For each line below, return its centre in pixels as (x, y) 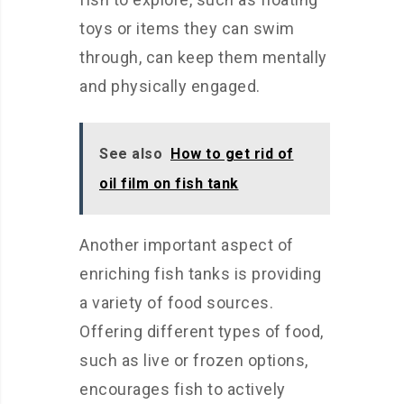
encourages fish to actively (183, 389)
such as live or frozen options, (194, 360)
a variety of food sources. (176, 303)
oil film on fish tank (169, 184)
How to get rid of (232, 154)
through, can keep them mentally (203, 57)
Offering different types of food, (202, 331)
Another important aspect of (187, 245)
